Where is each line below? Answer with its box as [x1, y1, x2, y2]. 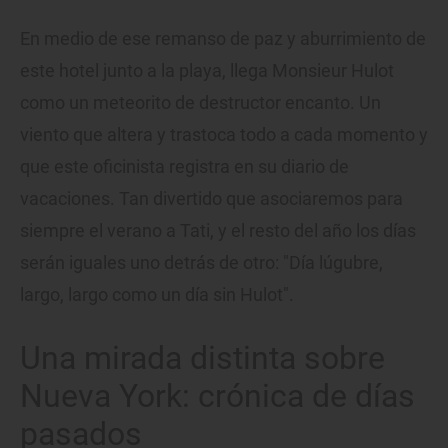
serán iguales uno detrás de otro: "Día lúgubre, [20, 251, 383, 273]
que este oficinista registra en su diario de [20, 155, 349, 177]
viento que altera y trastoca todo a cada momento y [20, 123, 428, 145]
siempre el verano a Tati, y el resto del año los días [20, 219, 416, 241]
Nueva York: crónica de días [20, 376, 415, 415]
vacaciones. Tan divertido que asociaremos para [20, 187, 403, 209]
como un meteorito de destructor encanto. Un [20, 91, 381, 113]
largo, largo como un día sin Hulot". [20, 283, 294, 305]
